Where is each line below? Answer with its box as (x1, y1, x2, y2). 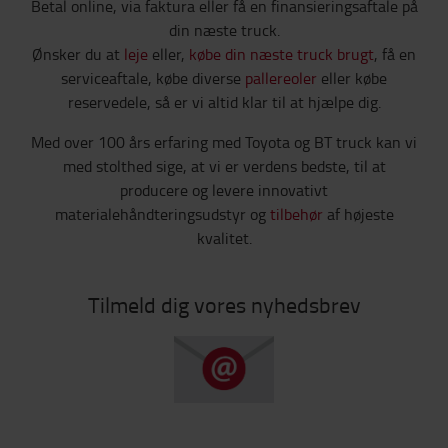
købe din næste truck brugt (189, 42, 374, 65)
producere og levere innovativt (120, 178, 328, 201)
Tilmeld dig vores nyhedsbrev (87, 288, 361, 320)
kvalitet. (196, 226, 252, 249)
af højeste (322, 202, 394, 225)
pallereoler (245, 66, 317, 89)
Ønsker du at (32, 42, 124, 65)
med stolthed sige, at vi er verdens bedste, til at (62, 154, 386, 177)
